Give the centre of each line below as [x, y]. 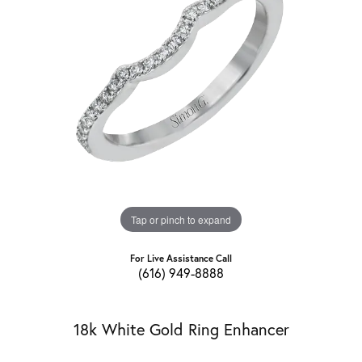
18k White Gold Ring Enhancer [181, 330]
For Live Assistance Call [181, 259]
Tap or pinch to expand [181, 219]
